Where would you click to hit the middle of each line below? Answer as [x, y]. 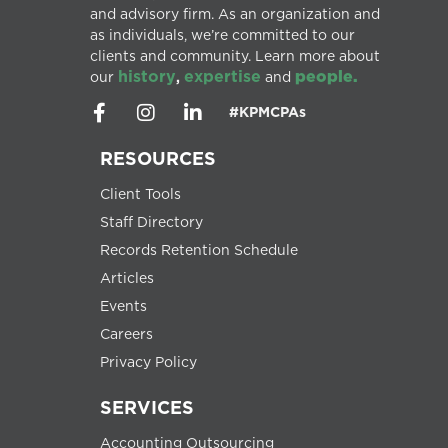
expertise [222, 76]
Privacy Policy [148, 361]
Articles [127, 277]
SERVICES [147, 406]
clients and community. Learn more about [235, 56]
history [147, 76]
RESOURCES [158, 157]
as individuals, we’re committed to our [222, 35]
